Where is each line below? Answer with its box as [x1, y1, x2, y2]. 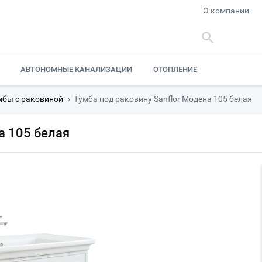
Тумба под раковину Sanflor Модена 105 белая [74, 94, 252, 104]
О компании [203, 6, 250, 15]
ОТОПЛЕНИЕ [153, 65, 198, 74]
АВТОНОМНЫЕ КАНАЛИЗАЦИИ [20, 65, 132, 74]
